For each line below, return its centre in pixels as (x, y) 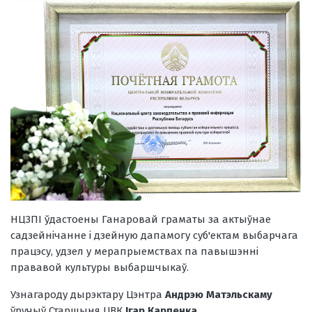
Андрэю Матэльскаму (219, 294)
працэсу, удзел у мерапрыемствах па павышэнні (134, 251)
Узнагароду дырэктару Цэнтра (88, 294)
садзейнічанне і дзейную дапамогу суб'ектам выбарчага (154, 235)
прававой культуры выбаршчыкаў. (100, 267)
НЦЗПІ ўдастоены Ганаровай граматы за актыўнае (141, 219)
